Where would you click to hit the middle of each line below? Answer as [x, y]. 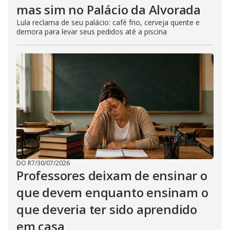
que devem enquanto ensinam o [112, 192]
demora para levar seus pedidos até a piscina [92, 32]
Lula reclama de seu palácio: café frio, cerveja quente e [108, 22]
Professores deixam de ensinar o [112, 175]
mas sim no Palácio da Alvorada [109, 9]
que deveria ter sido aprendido [107, 209]
